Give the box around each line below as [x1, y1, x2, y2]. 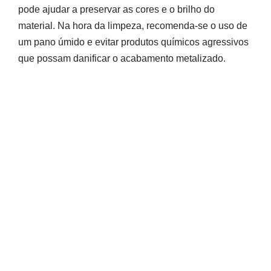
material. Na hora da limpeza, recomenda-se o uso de [18, 21, 247, 31]
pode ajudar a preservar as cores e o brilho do [18, 4, 215, 15]
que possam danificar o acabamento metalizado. [18, 53, 226, 64]
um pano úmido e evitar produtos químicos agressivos [18, 37, 249, 48]
